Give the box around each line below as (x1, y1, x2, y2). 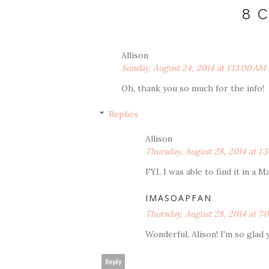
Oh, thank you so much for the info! (121, 83, 264, 94)
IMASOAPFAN (145, 192, 212, 204)
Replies (109, 109, 139, 119)
